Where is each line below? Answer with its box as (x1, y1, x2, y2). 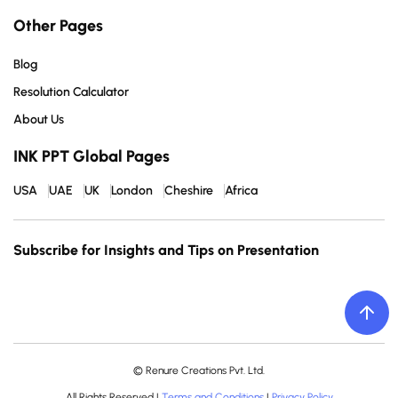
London (111, 183, 153, 199)
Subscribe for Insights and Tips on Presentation (13, 242, 319, 259)
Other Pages (13, 16, 103, 36)
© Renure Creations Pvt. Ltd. (133, 364, 265, 378)
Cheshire (164, 183, 213, 199)
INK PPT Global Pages (13, 147, 170, 167)
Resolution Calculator (13, 84, 129, 100)
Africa (225, 183, 258, 199)
